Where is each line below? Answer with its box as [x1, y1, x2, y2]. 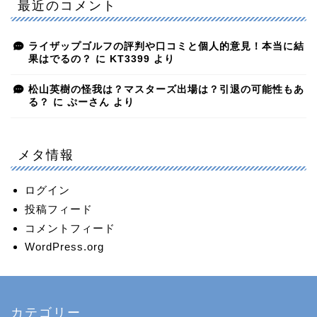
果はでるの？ [28, 53, 92, 64]
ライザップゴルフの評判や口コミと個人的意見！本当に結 [28, 40, 304, 52]
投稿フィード [25, 202, 93, 215]
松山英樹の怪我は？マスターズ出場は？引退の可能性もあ [28, 83, 304, 95]
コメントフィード [25, 221, 115, 234]
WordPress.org [25, 240, 104, 253]
